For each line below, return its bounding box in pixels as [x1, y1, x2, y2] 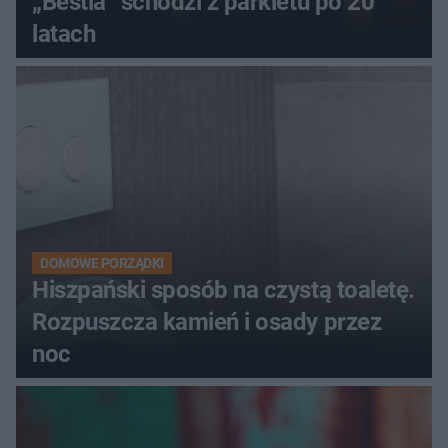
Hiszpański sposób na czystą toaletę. [32, 275, 415, 304]
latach [32, 19, 96, 48]
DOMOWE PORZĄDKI [40, 254, 164, 271]
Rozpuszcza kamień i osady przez [32, 307, 382, 336]
